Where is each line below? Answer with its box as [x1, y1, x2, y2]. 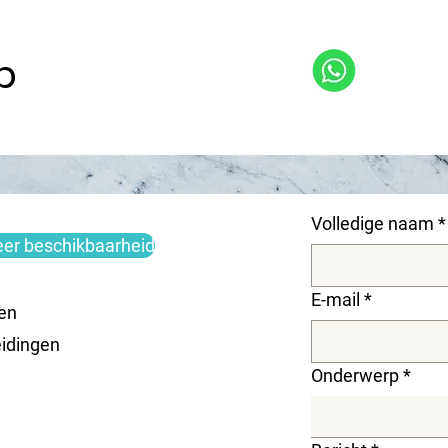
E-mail [311, 289, 360, 311]
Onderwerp [311, 365, 399, 387]
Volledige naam [311, 213, 434, 235]
